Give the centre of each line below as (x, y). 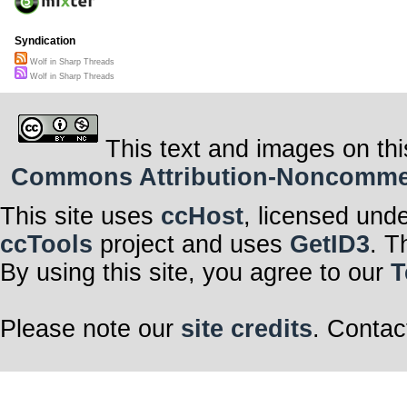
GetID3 (330, 244)
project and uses (191, 244)
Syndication (45, 41)
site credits (247, 328)
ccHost (202, 216)
